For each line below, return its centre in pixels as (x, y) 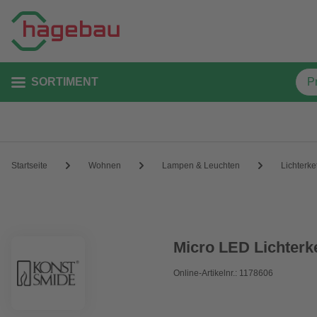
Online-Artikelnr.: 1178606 (224, 273)
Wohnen (105, 165)
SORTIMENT (65, 82)
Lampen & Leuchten (201, 165)
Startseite (29, 165)
